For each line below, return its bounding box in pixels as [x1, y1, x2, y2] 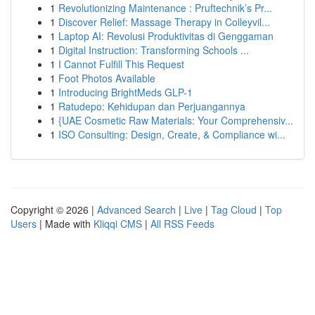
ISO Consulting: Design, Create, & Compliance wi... [58, 127, 285, 141]
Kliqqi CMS [94, 217, 142, 231]
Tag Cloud [211, 202, 257, 217]
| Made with [37, 217, 94, 231]
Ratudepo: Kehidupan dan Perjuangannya [58, 99, 245, 113]
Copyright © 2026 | [11, 202, 97, 217]
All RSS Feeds [150, 217, 214, 231]
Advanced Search [97, 202, 176, 217]
